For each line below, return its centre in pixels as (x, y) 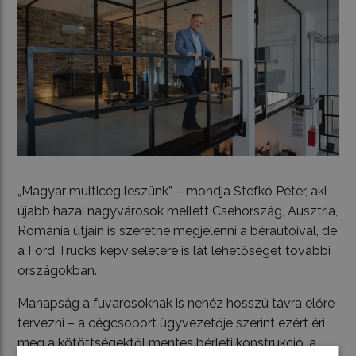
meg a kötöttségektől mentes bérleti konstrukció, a (167, 343)
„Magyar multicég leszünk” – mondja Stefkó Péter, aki (172, 192)
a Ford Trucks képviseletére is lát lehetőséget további (174, 251)
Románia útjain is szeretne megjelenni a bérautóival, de (178, 231)
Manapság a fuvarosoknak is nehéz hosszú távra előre (176, 304)
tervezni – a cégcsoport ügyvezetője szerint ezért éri (172, 323)
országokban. (58, 271)
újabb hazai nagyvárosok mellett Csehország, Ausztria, (178, 211)
